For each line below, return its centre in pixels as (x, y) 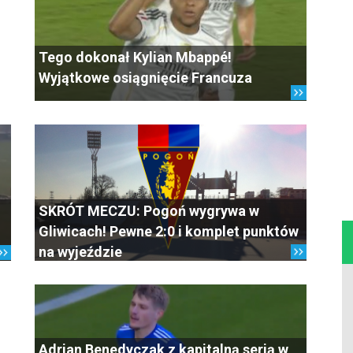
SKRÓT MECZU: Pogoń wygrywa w (149, 210)
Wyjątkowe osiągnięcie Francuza (145, 78)
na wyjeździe (80, 251)
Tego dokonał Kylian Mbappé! (135, 57)
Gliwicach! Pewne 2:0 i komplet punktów (169, 231)
